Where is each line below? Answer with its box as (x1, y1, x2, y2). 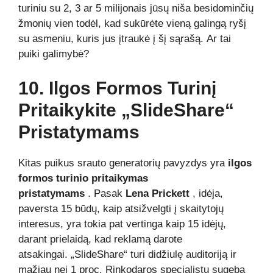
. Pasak (85, 187, 126, 199)
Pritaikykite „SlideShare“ (18, 99, 234, 120)
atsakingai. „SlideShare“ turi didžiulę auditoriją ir (18, 248, 236, 260)
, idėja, (190, 187, 223, 199)
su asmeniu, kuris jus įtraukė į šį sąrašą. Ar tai (18, 33, 231, 44)
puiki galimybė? (18, 48, 89, 60)
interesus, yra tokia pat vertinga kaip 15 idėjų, (18, 218, 226, 230)
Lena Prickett (126, 187, 190, 199)
